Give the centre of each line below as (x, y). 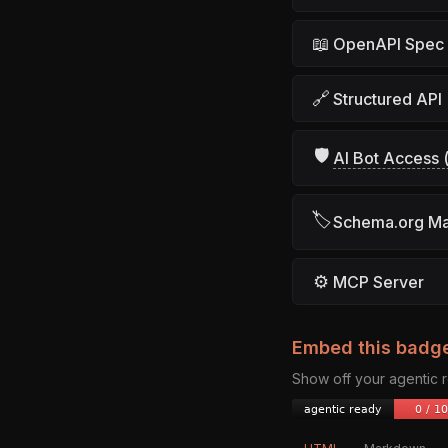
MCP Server (378, 281)
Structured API (387, 98)
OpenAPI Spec (388, 43)
